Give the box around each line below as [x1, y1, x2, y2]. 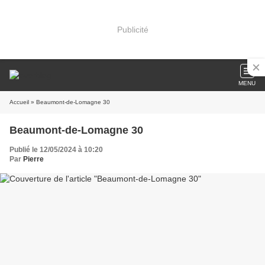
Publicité [117, 24, 148, 34]
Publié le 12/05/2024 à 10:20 [9, 146, 103, 154]
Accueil [9, 99, 29, 105]
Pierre [23, 155, 44, 163]
